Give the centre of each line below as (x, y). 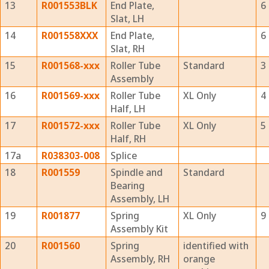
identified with (216, 246)
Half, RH (128, 139)
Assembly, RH (140, 259)
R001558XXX (70, 35)
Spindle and (137, 172)
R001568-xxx (71, 65)
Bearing (128, 186)
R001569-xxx (71, 95)
